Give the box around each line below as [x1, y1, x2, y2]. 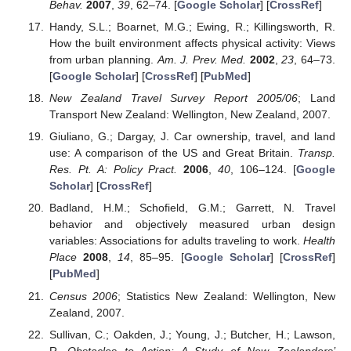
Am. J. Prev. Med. [157, 53, 247, 67]
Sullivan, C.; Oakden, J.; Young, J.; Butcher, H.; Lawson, [49, 327, 335, 341]
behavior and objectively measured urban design [49, 218, 335, 231]
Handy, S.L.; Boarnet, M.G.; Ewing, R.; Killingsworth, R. [49, 20, 335, 34]
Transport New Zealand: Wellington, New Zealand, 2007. [49, 108, 331, 121]
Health [303, 234, 335, 248]
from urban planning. [49, 53, 157, 67]
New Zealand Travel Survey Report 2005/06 [49, 92, 299, 105]
